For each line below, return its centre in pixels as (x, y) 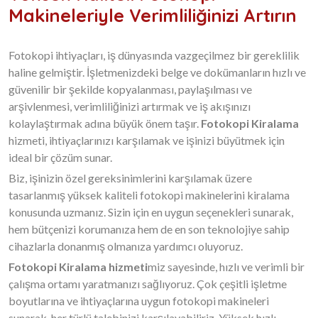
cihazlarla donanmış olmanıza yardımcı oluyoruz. (126, 246)
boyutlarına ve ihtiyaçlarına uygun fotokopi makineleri (139, 301)
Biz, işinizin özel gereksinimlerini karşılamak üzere (130, 178)
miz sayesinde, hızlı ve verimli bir (226, 267)
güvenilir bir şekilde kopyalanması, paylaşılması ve (130, 89)
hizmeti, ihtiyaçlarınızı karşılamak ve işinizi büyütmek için (147, 140)
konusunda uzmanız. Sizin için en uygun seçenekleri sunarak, (151, 212)
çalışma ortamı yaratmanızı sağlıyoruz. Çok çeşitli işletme (148, 284)
